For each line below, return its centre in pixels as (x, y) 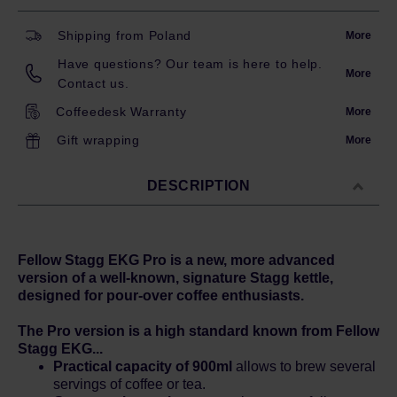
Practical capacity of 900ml (144, 366)
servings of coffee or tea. (129, 384)
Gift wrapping (98, 140)
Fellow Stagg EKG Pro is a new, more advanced (176, 260)
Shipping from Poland (125, 35)
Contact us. (93, 83)
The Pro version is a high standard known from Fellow (198, 331)
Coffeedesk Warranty (121, 112)
